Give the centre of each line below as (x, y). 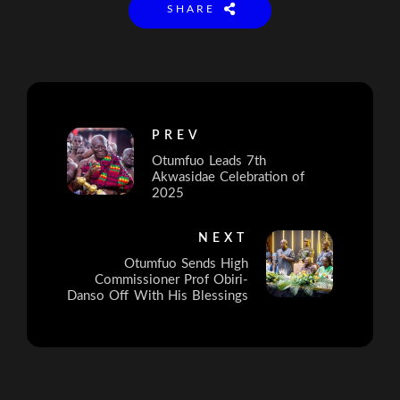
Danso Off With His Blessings (158, 296)
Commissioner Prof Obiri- (171, 280)
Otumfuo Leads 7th (209, 162)
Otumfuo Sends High (186, 264)
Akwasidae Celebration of (229, 178)
